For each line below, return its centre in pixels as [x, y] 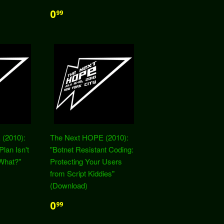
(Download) [69, 185]
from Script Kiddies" [82, 173]
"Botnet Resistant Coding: [92, 149]
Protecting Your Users [86, 161]
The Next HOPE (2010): [89, 137]
